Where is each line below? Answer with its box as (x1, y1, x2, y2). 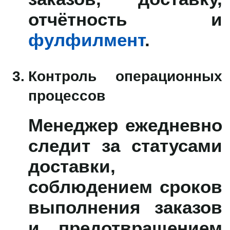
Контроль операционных (28, 66, 222, 85)
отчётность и (28, 7, 222, 31)
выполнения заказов (28, 195, 222, 219)
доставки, (28, 154, 116, 178)
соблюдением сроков (28, 174, 222, 198)
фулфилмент (28, 27, 145, 51)
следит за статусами (28, 133, 222, 157)
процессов (28, 85, 105, 105)
